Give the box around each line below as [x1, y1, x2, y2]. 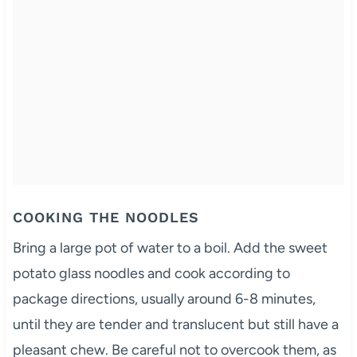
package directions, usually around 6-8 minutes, [12, 289, 316, 308]
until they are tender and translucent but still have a [12, 315, 339, 333]
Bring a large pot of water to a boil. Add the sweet [12, 238, 328, 257]
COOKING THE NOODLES [12, 208, 199, 226]
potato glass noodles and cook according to [12, 264, 290, 282]
